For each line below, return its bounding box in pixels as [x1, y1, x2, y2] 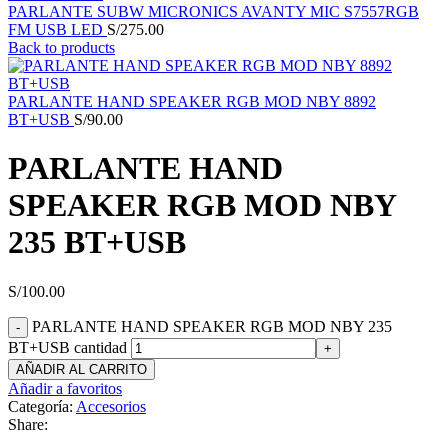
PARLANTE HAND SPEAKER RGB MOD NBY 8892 [8, 93, 376, 110]
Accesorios [76, 397, 146, 415]
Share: [8, 415, 48, 433]
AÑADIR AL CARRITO [16, 361, 147, 377]
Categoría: [8, 397, 73, 415]
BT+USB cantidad [8, 338, 127, 356]
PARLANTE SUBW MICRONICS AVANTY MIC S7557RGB [8, 3, 419, 20]
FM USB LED [8, 21, 107, 38]
